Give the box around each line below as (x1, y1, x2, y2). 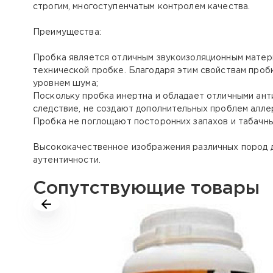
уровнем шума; (33, 79, 98, 87)
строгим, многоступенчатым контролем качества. (33, 2, 250, 10)
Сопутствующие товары (33, 180, 260, 197)
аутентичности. (33, 156, 101, 164)
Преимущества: (33, 28, 101, 36)
